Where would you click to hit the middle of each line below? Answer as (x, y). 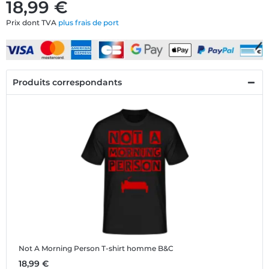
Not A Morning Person (59, 249)
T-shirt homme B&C (138, 249)
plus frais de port (89, 22)
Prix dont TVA (32, 22)
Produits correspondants (67, 83)
